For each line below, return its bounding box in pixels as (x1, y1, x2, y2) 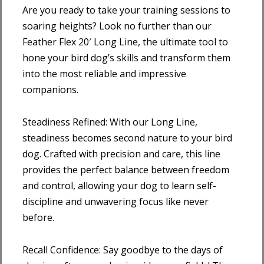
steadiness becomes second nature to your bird (22, 131, 232, 144)
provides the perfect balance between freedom (22, 163, 229, 176)
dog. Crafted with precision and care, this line (22, 147, 220, 160)
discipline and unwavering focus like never (22, 194, 209, 208)
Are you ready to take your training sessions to (22, 3, 230, 16)
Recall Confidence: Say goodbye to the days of (22, 243, 223, 256)
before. (22, 210, 54, 224)
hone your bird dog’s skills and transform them (22, 51, 230, 64)
